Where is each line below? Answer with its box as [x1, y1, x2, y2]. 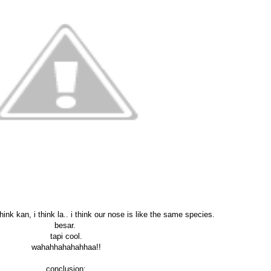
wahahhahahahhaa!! [31, 242, 101, 252]
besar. [54, 220, 78, 230]
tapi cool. [50, 231, 82, 241]
